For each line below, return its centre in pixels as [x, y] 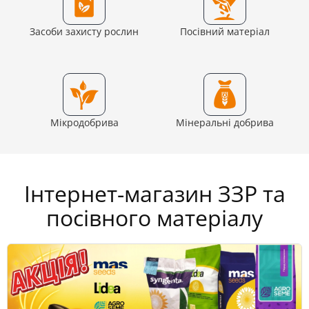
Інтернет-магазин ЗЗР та [154, 194]
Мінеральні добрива [225, 123]
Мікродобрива [84, 123]
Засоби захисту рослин [84, 32]
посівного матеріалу [154, 218]
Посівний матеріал [225, 32]
